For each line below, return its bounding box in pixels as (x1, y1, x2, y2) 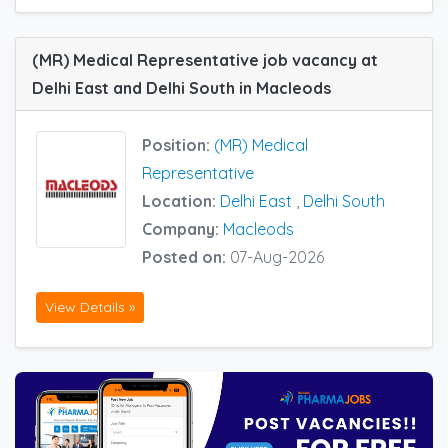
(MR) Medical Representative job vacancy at (32, 50, 378, 71)
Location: (142, 191, 220, 212)
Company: (142, 219, 223, 240)
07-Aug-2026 (230, 247, 324, 268)
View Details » (45, 297, 135, 316)
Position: (142, 135, 214, 156)
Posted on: (142, 247, 230, 268)
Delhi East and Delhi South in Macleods (32, 78, 331, 99)
